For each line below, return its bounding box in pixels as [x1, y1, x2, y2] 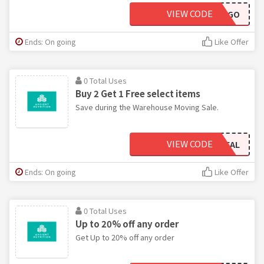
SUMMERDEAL [185, 138, 240, 150]
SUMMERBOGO [181, 8, 240, 20]
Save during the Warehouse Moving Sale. [75, 101, 219, 113]
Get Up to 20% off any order [75, 231, 174, 243]
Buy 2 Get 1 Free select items [75, 87, 200, 100]
